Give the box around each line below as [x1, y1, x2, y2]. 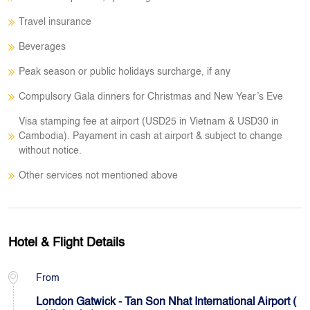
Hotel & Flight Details [8, 237, 125, 249]
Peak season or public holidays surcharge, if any [19, 67, 230, 77]
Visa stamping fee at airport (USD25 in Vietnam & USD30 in [19, 117, 279, 127]
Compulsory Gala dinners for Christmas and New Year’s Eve [19, 92, 283, 102]
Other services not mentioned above [19, 171, 178, 181]
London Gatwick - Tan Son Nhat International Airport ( [36, 297, 296, 308]
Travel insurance [19, 17, 91, 27]
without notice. [19, 146, 82, 156]
